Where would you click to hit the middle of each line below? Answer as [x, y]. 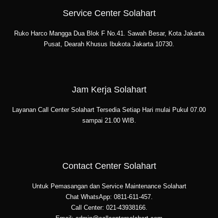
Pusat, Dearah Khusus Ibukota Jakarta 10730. [109, 44]
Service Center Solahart [109, 13]
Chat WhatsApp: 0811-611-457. [109, 197]
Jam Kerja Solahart [109, 89]
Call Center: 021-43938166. [109, 208]
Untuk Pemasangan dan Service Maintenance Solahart [109, 186]
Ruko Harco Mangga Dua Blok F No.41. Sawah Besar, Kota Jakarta [109, 34]
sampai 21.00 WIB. [109, 121]
